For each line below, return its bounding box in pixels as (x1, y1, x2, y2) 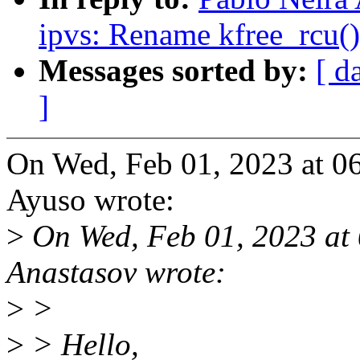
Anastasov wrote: (6, 255, 226, 290)
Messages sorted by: (39, 53, 316, 88)
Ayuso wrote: (6, 182, 174, 218)
